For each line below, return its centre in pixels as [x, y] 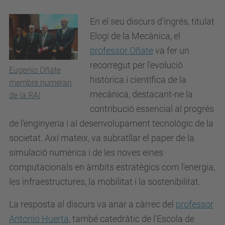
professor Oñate [122, 50]
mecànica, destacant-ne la [141, 94]
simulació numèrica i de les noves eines [86, 152]
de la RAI [25, 95]
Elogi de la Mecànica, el [135, 36]
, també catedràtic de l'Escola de [132, 219]
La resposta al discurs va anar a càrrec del [92, 204]
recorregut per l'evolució [136, 65]
